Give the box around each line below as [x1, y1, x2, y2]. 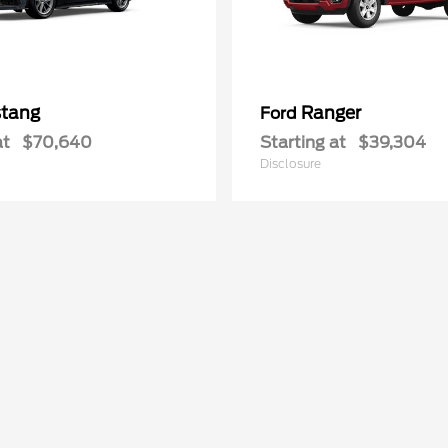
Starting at [260, 133, 346, 152]
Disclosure [260, 156, 321, 171]
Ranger [301, 103, 361, 123]
